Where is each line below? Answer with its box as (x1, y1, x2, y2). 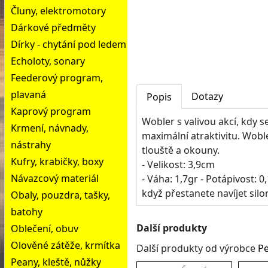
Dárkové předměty (11, 21, 96, 34)
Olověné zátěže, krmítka (11, 239, 120, 252)
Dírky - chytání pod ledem (11, 38, 126, 51)
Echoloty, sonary (11, 54, 85, 68)
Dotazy (191, 90, 223, 103)
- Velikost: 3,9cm (142, 158, 215, 171)
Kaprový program (11, 105, 91, 118)
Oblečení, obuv (11, 222, 78, 235)
